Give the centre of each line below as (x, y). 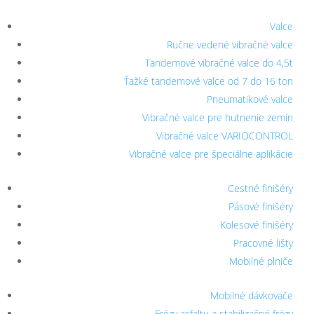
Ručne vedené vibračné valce (230, 44)
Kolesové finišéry (257, 224)
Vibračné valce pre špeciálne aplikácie (211, 153)
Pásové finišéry (261, 206)
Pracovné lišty (263, 243)
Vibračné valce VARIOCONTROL (225, 135)
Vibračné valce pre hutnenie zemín (218, 117)
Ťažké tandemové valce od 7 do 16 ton (209, 81)
